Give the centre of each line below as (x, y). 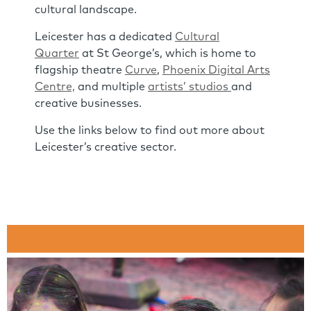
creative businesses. (88, 103)
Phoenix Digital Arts (216, 70)
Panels (28, 283)
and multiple (111, 87)
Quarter (57, 53)
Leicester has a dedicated (105, 37)
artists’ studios (190, 87)
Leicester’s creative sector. (106, 147)
